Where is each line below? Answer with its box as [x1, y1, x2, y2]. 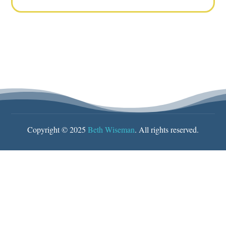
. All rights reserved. [135, 124, 199, 135]
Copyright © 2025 [27, 124, 88, 135]
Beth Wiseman [88, 124, 135, 135]
